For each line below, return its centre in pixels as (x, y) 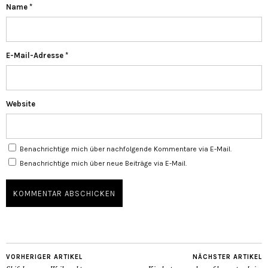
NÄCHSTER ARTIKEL (227, 257)
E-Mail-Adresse (36, 56)
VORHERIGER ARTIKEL (44, 257)
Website (21, 104)
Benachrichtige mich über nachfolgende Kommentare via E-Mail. (126, 149)
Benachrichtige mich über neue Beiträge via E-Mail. (103, 164)
